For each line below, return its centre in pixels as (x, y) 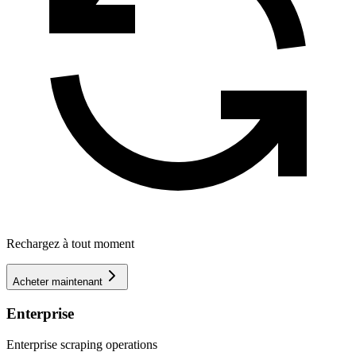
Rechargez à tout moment (70, 244)
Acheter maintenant (58, 282)
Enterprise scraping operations (82, 344)
